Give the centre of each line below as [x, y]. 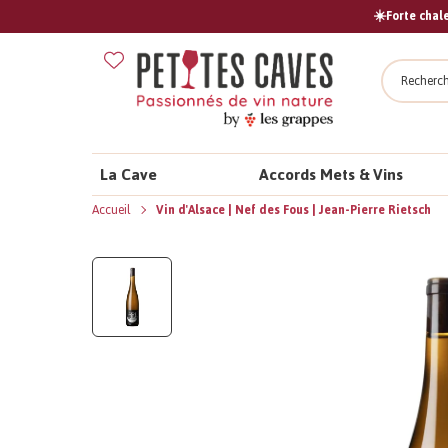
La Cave [128, 174]
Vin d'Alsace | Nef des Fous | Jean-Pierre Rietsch [293, 209]
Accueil [113, 209]
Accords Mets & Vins [331, 174]
